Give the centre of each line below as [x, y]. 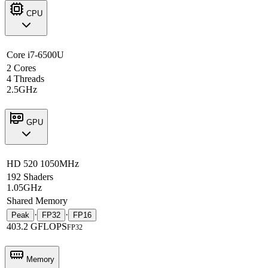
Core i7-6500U [35, 55]
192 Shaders [30, 177]
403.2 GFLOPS [37, 227]
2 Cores [21, 68]
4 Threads [25, 79]
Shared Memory [37, 201]
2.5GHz [22, 90]
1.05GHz [24, 188]
